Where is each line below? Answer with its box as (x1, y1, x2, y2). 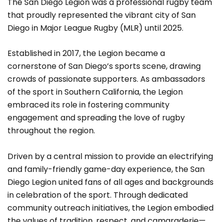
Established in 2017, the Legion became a (7, 48, 165, 59)
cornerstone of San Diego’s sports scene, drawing (7, 60, 201, 72)
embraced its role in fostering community (7, 99, 169, 111)
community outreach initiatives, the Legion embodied (7, 202, 214, 214)
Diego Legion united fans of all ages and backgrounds (7, 176, 214, 188)
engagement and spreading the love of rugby (7, 112, 185, 124)
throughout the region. (7, 125, 95, 137)
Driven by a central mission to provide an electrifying (7, 150, 213, 162)
